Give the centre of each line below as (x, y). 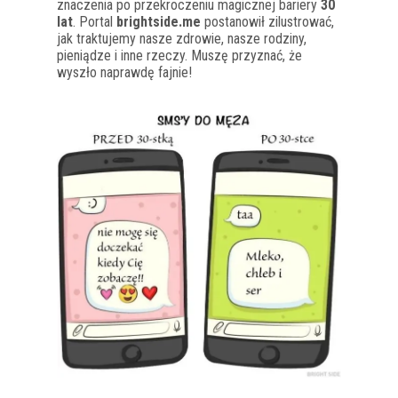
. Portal (95, 22)
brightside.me (159, 22)
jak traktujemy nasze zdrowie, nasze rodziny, (182, 39)
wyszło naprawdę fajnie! (124, 72)
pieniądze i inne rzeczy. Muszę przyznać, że (179, 56)
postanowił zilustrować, (267, 22)
